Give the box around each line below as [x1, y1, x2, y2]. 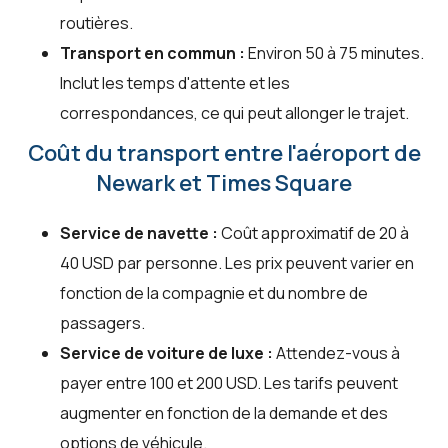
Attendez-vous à [273, 342, 400, 365]
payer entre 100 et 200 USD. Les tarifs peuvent [60, 372, 398, 395]
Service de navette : [60, 222, 218, 245]
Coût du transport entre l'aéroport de [27, 138, 421, 169]
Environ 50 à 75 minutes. [245, 42, 424, 65]
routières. [60, 12, 133, 35]
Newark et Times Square [96, 168, 352, 199]
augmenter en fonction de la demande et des [60, 402, 388, 425]
